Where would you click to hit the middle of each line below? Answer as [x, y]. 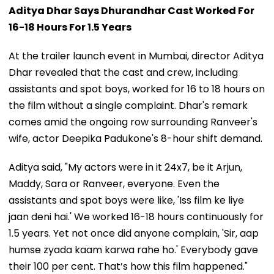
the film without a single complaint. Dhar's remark [128, 105]
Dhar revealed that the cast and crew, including [123, 72]
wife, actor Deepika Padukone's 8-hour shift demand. [135, 138]
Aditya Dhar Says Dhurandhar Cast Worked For [131, 10]
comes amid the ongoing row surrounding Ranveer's [133, 122]
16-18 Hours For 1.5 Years [70, 27]
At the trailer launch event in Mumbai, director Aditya [136, 56]
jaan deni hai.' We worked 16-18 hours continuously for [136, 217]
